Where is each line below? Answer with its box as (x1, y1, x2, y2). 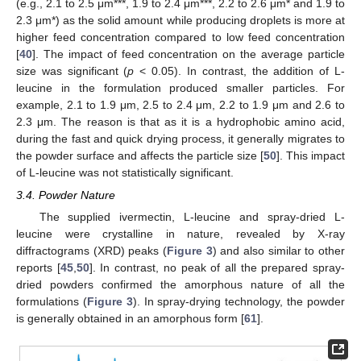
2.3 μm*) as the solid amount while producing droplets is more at (16, 14, 345, 27)
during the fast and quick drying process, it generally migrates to (16, 132, 345, 146)
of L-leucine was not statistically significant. (16, 166, 234, 180)
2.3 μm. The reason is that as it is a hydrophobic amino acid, (16, 115, 345, 129)
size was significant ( (16, 64, 128, 78)
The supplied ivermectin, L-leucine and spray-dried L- (39, 210, 345, 224)
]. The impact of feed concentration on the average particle (32, 48, 345, 61)
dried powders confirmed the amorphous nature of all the (16, 278, 345, 292)
